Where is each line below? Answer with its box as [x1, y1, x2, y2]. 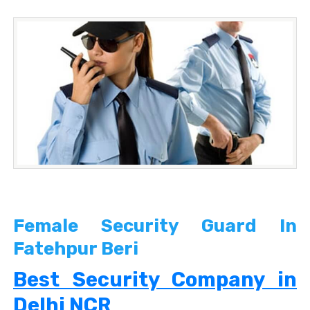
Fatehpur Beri [13, 238, 138, 260]
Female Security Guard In [13, 215, 297, 237]
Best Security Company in [13, 268, 297, 292]
